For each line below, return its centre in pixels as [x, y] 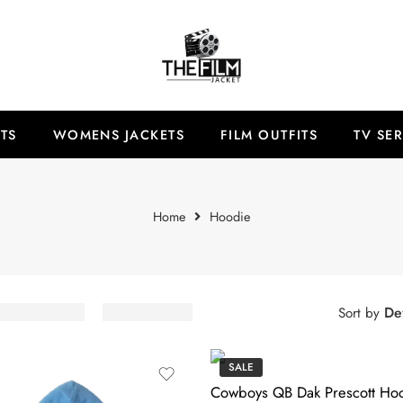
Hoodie [230, 216]
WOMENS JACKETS [118, 134]
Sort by [358, 313]
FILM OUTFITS [269, 134]
